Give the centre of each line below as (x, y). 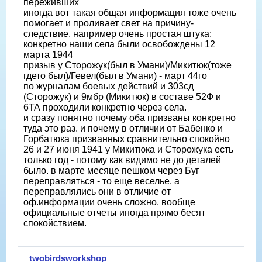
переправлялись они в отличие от (97, 191)
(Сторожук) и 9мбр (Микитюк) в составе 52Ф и (122, 96)
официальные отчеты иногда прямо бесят (114, 212)
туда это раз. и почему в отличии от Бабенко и (123, 128)
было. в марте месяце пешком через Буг (111, 170)
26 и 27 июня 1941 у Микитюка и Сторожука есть (128, 149)
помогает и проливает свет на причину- (108, 23)
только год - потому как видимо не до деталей (122, 160)
